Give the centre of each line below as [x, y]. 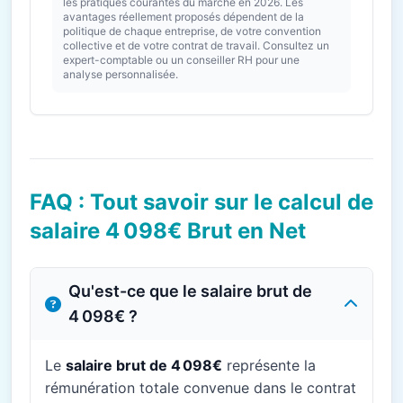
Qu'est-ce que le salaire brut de [190, 291]
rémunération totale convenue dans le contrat [201, 388]
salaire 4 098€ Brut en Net [168, 231]
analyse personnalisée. [121, 74]
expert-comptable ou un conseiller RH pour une [181, 60]
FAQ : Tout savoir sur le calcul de [201, 202]
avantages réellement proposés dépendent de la [184, 17]
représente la [269, 365]
